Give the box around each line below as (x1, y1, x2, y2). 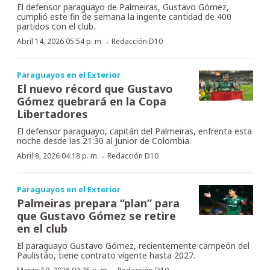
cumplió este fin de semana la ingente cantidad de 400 (17, 10, 231, 22)
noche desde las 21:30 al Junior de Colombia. (17, 134, 191, 146)
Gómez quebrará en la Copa (17, 93, 166, 108)
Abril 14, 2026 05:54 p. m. (17, 36, 103, 46)
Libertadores (17, 106, 88, 121)
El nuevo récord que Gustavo (17, 81, 173, 96)
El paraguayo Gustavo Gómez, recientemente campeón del (17, 239, 250, 251)
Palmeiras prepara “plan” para (17, 195, 180, 210)
